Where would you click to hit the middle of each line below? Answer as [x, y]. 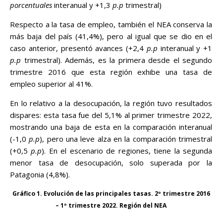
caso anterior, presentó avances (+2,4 [78, 48]
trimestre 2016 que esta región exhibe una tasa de [111, 72]
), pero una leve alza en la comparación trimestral [126, 139]
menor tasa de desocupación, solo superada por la [111, 163]
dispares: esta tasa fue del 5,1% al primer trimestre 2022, [111, 115]
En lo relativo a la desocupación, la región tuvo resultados [111, 103]
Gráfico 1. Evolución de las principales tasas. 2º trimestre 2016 [111, 194]
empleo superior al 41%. [51, 84]
